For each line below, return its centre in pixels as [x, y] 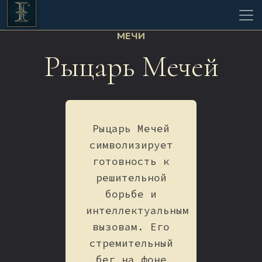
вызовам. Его [131, 227]
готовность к [131, 162]
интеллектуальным [138, 211]
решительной [131, 178]
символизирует [131, 145]
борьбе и [131, 194]
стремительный [131, 244]
